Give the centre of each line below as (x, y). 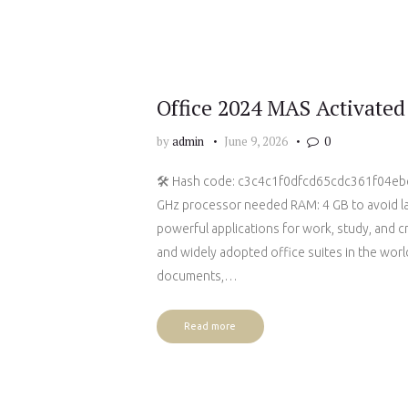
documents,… (197, 276)
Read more (210, 326)
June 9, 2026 (255, 141)
